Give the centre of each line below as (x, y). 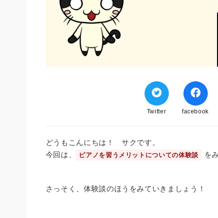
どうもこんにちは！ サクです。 (103, 142)
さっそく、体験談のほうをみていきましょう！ (126, 188)
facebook (195, 111)
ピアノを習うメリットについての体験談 (139, 155)
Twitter (156, 111)
